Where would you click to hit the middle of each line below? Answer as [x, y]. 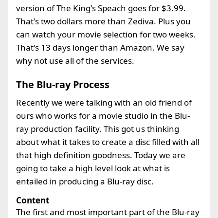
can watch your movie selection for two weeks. [106, 34]
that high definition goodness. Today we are [101, 155]
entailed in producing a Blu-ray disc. [85, 181]
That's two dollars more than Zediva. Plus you [103, 21]
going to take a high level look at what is [93, 168]
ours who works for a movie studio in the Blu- [103, 116]
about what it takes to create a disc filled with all [108, 142]
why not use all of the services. [75, 61]
